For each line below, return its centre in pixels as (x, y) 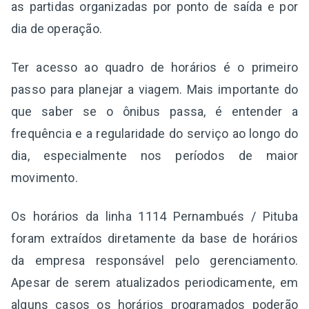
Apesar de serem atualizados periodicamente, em (154, 282)
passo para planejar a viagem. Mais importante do (154, 89)
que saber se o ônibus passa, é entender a (154, 111)
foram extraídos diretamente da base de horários (154, 238)
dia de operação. (57, 28)
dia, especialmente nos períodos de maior (154, 155)
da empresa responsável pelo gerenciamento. (154, 260)
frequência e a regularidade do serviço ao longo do (154, 133)
